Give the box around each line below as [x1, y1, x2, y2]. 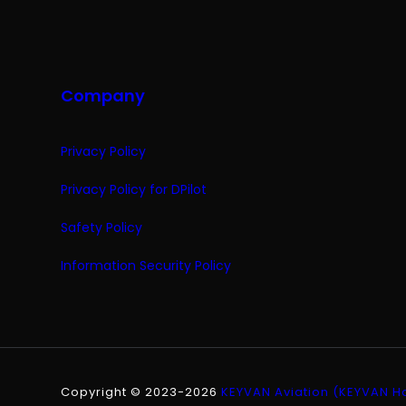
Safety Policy [61, 218, 143, 237]
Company [61, 83, 146, 107]
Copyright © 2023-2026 [61, 382, 222, 401]
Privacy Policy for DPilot [61, 180, 208, 199]
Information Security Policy [61, 256, 232, 275]
